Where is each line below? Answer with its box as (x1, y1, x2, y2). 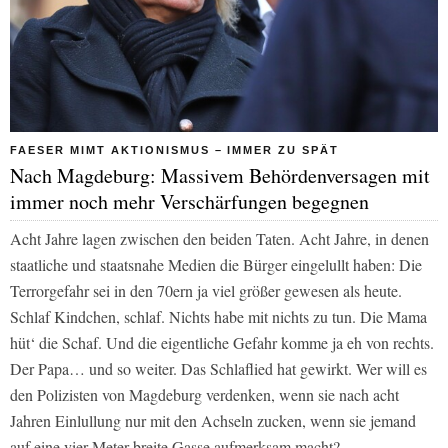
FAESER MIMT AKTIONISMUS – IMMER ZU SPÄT (10, 144, 340, 157)
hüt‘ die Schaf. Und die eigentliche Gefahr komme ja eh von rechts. (10, 332, 434, 354)
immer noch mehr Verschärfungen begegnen (10, 188, 369, 216)
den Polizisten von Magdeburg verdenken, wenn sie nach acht (10, 384, 399, 406)
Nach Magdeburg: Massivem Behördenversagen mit (10, 162, 430, 190)
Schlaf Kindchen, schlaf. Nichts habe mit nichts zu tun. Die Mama (10, 306, 427, 328)
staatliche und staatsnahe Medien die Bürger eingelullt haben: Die (10, 254, 422, 276)
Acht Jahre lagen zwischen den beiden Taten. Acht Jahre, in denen (10, 228, 429, 250)
